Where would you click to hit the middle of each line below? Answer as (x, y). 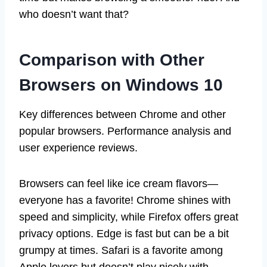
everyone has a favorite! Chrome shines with (125, 200)
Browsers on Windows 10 (121, 85)
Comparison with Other (112, 60)
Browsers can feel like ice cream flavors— (119, 183)
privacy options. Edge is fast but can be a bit (124, 233)
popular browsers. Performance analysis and (125, 131)
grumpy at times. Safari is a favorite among (121, 250)
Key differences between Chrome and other (122, 114)
